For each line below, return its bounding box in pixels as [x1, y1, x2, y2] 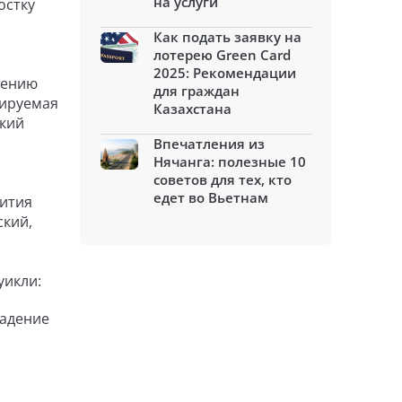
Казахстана [153, 100, 232, 118]
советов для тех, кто [153, 170, 292, 188]
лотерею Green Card [153, 46, 291, 64]
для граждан [153, 82, 240, 100]
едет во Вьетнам [153, 188, 268, 206]
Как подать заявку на [153, 28, 301, 46]
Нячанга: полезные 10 [153, 153, 306, 170]
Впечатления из [153, 135, 265, 153]
